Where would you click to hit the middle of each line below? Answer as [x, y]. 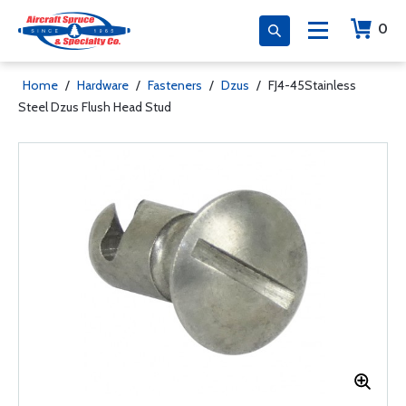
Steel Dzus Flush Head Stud [95, 107]
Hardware [103, 85]
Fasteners [175, 85]
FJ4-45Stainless [312, 85]
